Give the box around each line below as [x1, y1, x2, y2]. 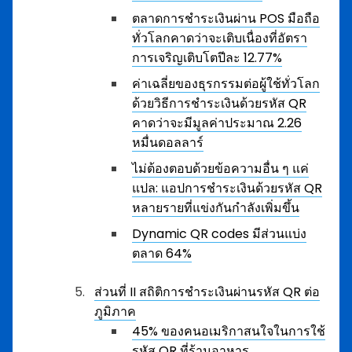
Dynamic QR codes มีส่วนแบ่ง [132, 225, 306, 243]
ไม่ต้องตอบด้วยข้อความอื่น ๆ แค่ [132, 159, 309, 178]
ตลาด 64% [132, 244, 192, 262]
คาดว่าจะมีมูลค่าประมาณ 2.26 [132, 114, 302, 132]
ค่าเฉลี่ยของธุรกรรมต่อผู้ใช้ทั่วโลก [132, 75, 320, 93]
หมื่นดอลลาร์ [132, 134, 203, 152]
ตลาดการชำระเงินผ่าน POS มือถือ [132, 9, 320, 27]
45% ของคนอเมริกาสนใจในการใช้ [132, 322, 325, 340]
